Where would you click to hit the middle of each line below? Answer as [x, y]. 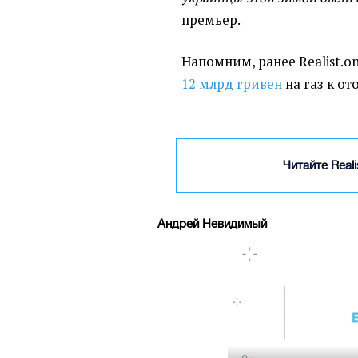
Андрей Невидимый [213, 223]
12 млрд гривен [232, 84]
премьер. [211, 20]
